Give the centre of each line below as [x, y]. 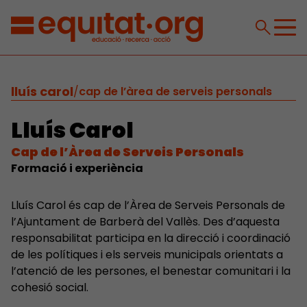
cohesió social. [50, 287]
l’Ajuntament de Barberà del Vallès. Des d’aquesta [145, 222]
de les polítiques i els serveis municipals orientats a [147, 255]
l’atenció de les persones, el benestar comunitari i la [151, 271]
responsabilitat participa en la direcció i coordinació [151, 238]
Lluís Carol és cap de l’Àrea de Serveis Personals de [148, 205]
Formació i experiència [77, 168]
